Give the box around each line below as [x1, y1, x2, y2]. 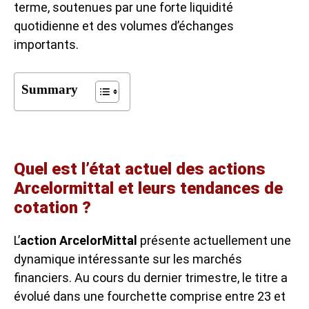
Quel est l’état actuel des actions [14, 159, 266, 179]
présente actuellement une [137, 232, 291, 248]
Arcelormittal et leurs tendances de [14, 178, 283, 198]
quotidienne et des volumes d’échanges [14, 18, 234, 33]
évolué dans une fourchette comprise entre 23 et [14, 288, 286, 303]
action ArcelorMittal [20, 232, 137, 248]
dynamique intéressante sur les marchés [14, 251, 242, 266]
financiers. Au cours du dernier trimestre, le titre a [14, 270, 288, 285]
